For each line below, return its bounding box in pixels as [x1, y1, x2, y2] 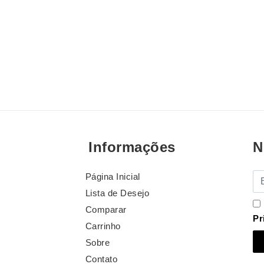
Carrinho [85, 221, 121, 232]
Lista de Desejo [85, 188, 150, 199]
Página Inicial [85, 171, 140, 182]
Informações [88, 139, 176, 156]
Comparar [85, 204, 127, 215]
